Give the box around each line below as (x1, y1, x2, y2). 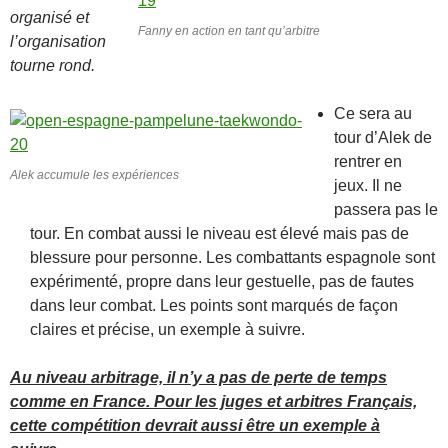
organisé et (10, 8, 89, 26)
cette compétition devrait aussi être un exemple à (10, 416, 380, 434)
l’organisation (10, 32, 106, 50)
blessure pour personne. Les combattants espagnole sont (30, 248, 435, 266)
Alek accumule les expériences (10, 167, 179, 182)
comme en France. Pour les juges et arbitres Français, (10, 392, 417, 410)
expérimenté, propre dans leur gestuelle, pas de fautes (30, 272, 414, 290)
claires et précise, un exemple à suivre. (30, 320, 305, 338)
